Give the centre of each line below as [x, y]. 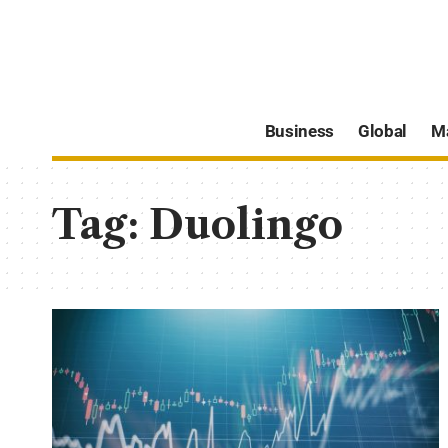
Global [382, 131]
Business [299, 131]
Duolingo [246, 224]
